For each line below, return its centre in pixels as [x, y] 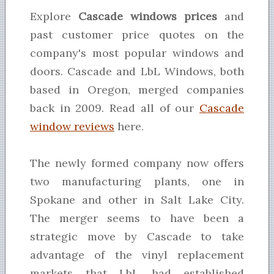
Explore [54, 17]
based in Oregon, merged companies [137, 90]
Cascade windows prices [148, 17]
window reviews [72, 127]
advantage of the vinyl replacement [137, 255]
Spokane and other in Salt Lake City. [137, 200]
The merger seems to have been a [137, 218]
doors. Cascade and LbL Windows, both [137, 72]
